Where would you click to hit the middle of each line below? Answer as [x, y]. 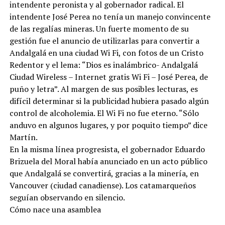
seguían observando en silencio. [67, 197]
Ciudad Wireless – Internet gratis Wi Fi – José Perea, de [108, 77]
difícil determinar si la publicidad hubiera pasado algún [109, 101]
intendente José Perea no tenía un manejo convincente [110, 17]
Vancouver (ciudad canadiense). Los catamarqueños [102, 185]
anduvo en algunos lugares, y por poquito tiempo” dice [108, 125]
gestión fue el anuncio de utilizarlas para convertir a [104, 41]
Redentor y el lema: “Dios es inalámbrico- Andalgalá [103, 65]
